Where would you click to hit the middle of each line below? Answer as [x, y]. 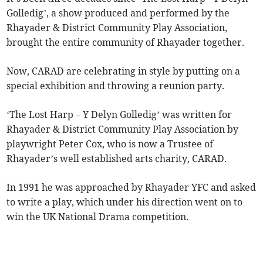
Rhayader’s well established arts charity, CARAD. [117, 159]
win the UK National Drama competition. [98, 217]
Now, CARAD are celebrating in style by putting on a [124, 71]
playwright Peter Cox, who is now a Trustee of [110, 144]
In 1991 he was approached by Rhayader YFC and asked [131, 188]
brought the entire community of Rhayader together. [126, 43]
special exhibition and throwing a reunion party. [116, 86]
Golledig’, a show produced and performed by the [118, 13]
